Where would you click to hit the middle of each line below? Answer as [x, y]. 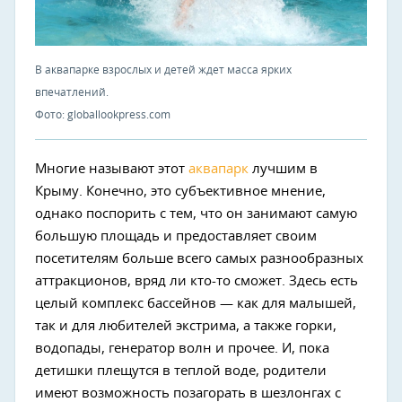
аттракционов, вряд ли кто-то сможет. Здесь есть [197, 282]
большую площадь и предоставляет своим [176, 237]
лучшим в [283, 170]
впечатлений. [72, 93]
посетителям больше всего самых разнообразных [199, 259]
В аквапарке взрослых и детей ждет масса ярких [163, 70]
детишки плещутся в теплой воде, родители [181, 371]
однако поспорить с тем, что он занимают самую [196, 214]
